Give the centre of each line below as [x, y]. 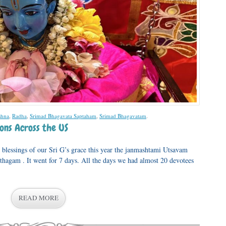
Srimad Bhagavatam [123, 116]
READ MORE [38, 197]
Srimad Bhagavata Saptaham [63, 116]
